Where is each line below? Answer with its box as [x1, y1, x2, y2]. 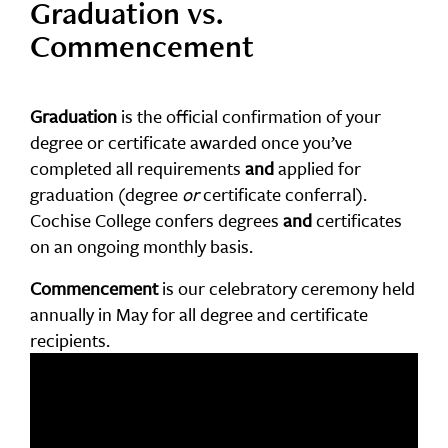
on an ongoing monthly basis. [30, 233, 253, 259]
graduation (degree [30, 181, 182, 207]
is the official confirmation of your [117, 103, 381, 129]
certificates [312, 207, 402, 233]
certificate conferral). [199, 181, 367, 207]
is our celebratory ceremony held [158, 275, 415, 301]
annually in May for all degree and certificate [30, 301, 368, 327]
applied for [274, 155, 361, 181]
